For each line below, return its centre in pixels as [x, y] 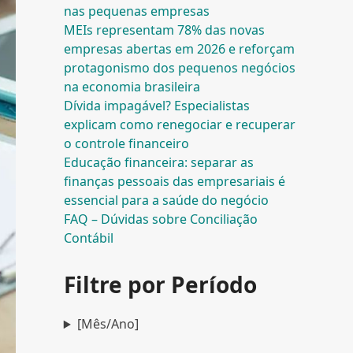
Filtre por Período [160, 285]
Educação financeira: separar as [158, 163]
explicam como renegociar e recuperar [179, 125]
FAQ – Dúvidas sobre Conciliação [160, 219]
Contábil [88, 238]
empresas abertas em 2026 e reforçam [179, 49]
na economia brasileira [132, 87]
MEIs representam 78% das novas [164, 30]
